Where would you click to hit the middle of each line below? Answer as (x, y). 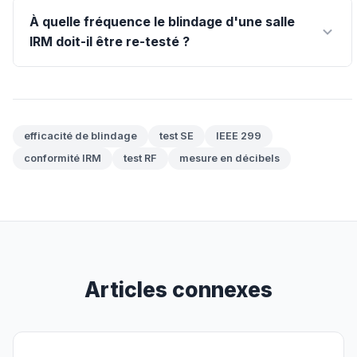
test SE (177, 136)
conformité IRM (63, 159)
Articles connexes (178, 290)
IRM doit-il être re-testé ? (110, 42)
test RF (140, 159)
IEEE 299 (239, 136)
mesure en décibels (229, 159)
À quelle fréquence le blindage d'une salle (162, 22)
